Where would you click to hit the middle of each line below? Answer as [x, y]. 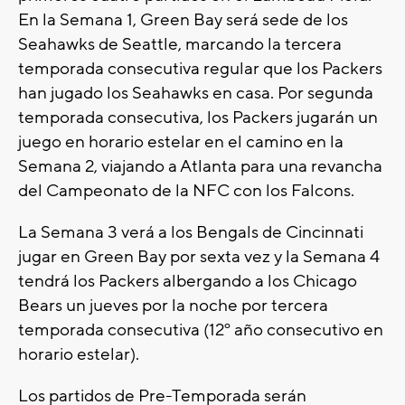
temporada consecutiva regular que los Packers [200, 69]
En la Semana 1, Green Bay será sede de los [183, 20]
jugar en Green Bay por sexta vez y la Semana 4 [199, 257]
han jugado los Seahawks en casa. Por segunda [196, 94]
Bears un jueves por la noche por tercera [173, 306]
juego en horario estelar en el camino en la [181, 142]
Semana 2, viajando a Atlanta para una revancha [200, 167]
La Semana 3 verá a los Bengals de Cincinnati [191, 233]
